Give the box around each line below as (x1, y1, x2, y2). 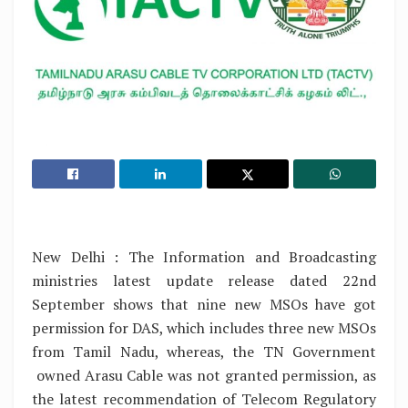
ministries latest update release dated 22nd (32, 270, 376, 291)
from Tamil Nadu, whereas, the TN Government (32, 342, 376, 362)
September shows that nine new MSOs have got (32, 294, 376, 315)
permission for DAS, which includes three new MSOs (32, 318, 376, 339)
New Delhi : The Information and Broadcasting (32, 247, 376, 268)
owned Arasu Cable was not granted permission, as (32, 365, 376, 386)
